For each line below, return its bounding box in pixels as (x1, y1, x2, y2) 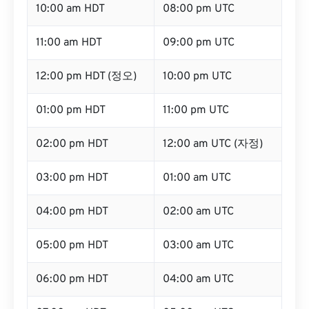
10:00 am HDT (36, 2, 105, 16)
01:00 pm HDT (36, 103, 106, 117)
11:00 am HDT (36, 36, 102, 50)
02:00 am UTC (163, 205, 234, 219)
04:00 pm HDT (36, 205, 108, 219)
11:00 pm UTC (163, 103, 229, 117)
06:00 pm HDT (36, 272, 108, 286)
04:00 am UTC (163, 272, 234, 286)
